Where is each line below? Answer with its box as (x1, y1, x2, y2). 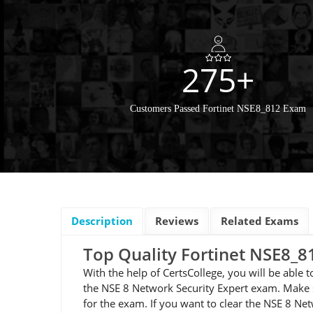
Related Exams (221, 213, 298, 228)
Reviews (155, 213, 198, 228)
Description (71, 213, 133, 228)
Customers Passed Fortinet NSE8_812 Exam (130, 103, 306, 114)
